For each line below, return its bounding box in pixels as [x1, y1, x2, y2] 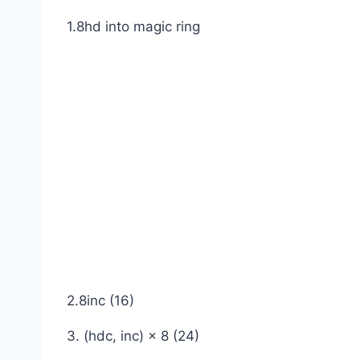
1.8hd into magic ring [67, 18, 200, 35]
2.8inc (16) [67, 292, 134, 309]
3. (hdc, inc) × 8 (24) [67, 328, 199, 345]
